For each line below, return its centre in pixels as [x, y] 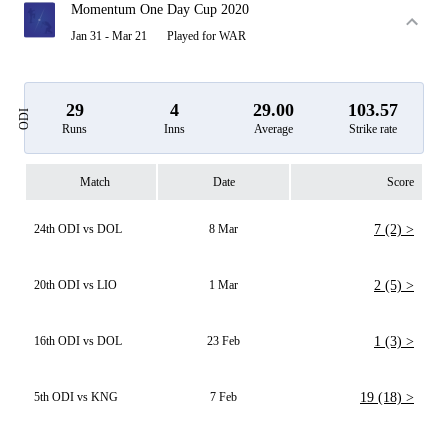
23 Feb [223, 341]
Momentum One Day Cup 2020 [160, 9]
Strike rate [373, 129]
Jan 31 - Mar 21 [109, 36]
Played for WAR [206, 36]
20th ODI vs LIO [75, 285]
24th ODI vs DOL [78, 229]
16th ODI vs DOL [78, 341]
